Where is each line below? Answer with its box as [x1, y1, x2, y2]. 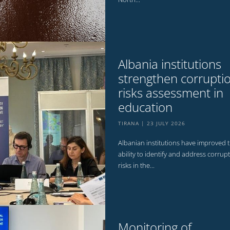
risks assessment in [118, 84, 223, 102]
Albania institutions [118, 55, 221, 73]
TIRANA [118, 120, 139, 127]
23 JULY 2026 [146, 120, 185, 127]
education [118, 99, 172, 116]
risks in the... [118, 161, 155, 170]
